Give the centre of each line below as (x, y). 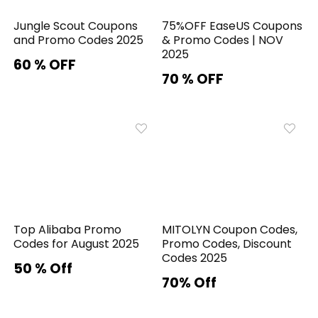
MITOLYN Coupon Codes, (230, 229)
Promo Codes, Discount (227, 243)
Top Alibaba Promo (68, 229)
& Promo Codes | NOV (223, 40)
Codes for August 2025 (77, 243)
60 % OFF (45, 65)
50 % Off (43, 268)
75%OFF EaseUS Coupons (232, 26)
